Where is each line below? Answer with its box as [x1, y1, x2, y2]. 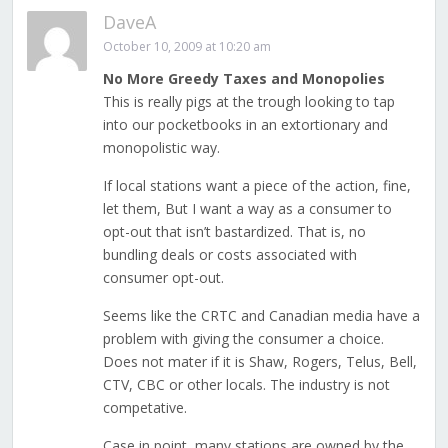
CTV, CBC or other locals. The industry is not [102, 375, 390, 395]
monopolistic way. [102, 138, 220, 158]
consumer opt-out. [102, 268, 224, 288]
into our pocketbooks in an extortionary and [102, 115, 388, 135]
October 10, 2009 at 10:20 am [102, 38, 271, 56]
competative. [102, 398, 187, 418]
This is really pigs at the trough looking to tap [102, 92, 395, 112]
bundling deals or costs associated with [102, 245, 357, 265]
